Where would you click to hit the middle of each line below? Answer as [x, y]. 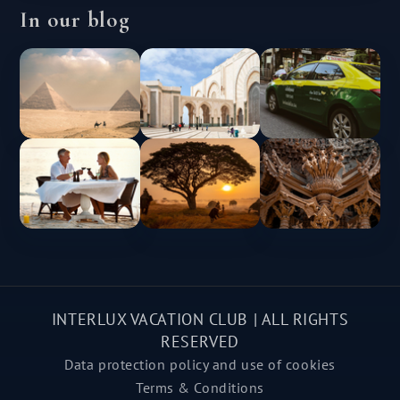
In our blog [75, 19]
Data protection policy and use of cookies [200, 364]
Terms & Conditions [200, 387]
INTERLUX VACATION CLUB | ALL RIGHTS [200, 318]
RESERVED [200, 341]
